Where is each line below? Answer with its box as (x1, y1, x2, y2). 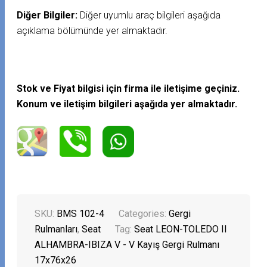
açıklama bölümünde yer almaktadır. (17, 25, 168, 37)
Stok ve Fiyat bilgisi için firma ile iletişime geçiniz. (17, 83, 240, 95)
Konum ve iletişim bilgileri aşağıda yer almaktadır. (17, 98, 238, 110)
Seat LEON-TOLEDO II (134, 223, 228, 235)
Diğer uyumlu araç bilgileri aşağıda (80, 10, 221, 21)
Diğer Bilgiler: (17, 10, 80, 21)
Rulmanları (35, 223, 78, 235)
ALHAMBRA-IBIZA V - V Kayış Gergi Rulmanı (35, 239, 220, 251)
